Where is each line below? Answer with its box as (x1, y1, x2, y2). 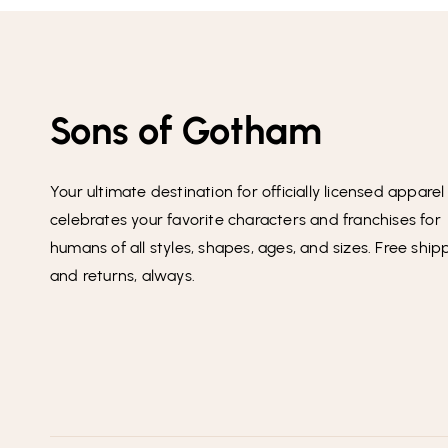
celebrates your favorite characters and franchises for (50, 210, 441, 230)
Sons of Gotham (50, 108, 322, 155)
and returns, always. (50, 266, 195, 286)
